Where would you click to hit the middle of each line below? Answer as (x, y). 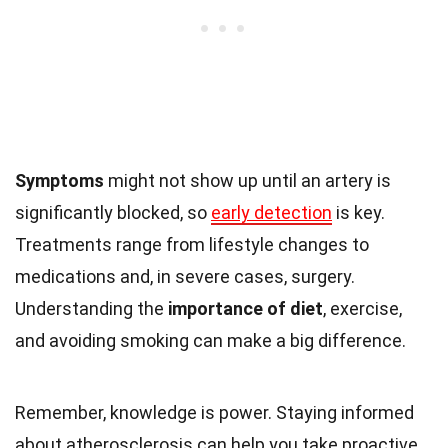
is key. (358, 213)
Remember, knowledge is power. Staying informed (214, 413)
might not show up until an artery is (247, 181)
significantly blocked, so (113, 213)
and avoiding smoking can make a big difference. (210, 341)
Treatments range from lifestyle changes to (192, 245)
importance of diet (245, 309)
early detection (271, 213)
